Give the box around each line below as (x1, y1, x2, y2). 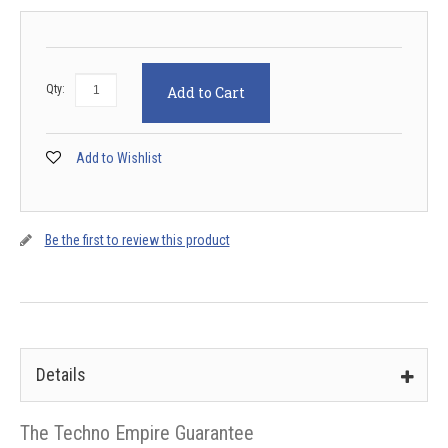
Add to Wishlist (75, 150, 162, 166)
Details (35, 364, 86, 385)
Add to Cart (166, 83, 245, 102)
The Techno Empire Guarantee (19, 421, 254, 445)
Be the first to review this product (44, 232, 230, 248)
